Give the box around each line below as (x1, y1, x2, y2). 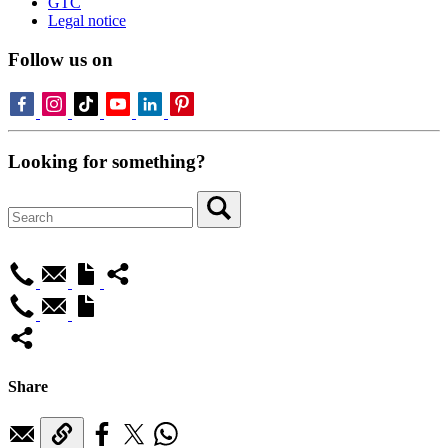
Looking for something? (8, 150, 206, 172)
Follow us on (8, 49, 113, 71)
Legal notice (48, 12, 126, 30)
